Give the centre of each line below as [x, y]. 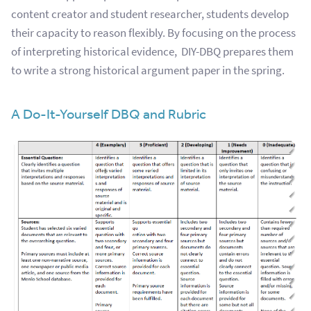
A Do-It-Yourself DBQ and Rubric [109, 114]
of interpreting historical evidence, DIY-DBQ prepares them [152, 51]
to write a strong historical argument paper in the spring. [148, 70]
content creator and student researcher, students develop [150, 14]
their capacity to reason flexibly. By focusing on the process [153, 33]
